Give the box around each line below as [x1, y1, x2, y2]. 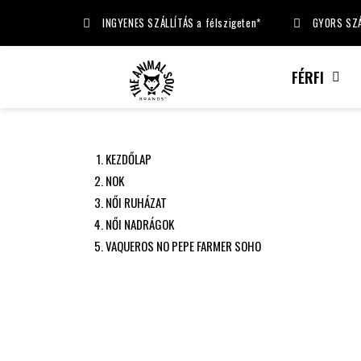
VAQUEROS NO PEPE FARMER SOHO [105, 237, 261, 255]
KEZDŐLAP [105, 150, 151, 168]
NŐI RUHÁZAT [105, 193, 167, 211]
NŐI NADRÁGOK [105, 215, 174, 233]
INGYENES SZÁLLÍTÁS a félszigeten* [102, 15, 261, 31]
